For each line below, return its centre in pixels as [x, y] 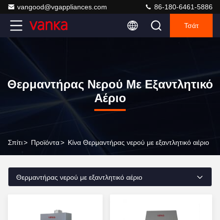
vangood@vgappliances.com [62, 7]
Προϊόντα [45, 142]
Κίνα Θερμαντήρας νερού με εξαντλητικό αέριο [138, 142]
